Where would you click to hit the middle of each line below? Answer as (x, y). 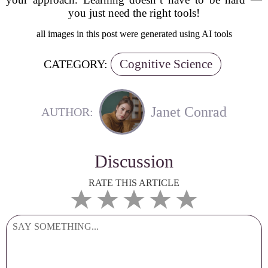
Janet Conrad (189, 112)
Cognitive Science (166, 64)
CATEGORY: (76, 64)
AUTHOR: (67, 112)
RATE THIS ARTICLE (134, 183)
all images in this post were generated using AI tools (134, 34)
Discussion (134, 161)
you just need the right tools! (134, 13)
